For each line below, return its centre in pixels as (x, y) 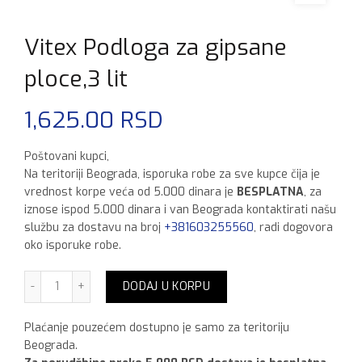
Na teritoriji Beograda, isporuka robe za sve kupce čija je (172, 175)
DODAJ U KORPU (166, 287)
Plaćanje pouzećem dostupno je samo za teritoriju (157, 328)
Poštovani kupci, (67, 157)
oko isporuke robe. (73, 246)
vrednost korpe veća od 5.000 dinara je (130, 192)
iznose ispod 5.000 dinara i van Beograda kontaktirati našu (180, 210)
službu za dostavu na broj (94, 228)
